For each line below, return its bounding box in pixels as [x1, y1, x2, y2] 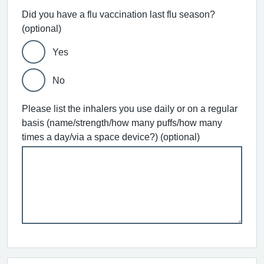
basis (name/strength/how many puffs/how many [22, 118, 222, 127]
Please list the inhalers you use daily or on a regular [22, 104, 237, 113]
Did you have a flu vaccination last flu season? [22, 9, 215, 19]
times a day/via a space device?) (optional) [22, 132, 200, 141]
